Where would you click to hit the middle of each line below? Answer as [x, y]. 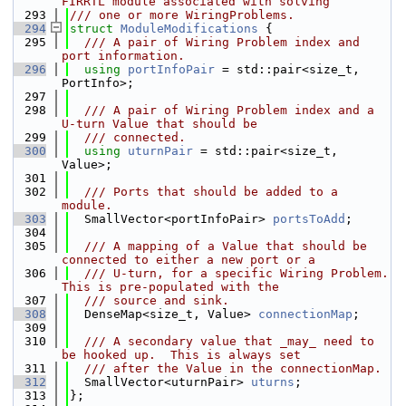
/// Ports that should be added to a [204, 192]
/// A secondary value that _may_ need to [222, 341]
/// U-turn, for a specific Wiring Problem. [229, 273]
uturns [273, 382]
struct [95, 29]
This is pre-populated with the [170, 287]
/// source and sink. [150, 300]
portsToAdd [309, 219]
